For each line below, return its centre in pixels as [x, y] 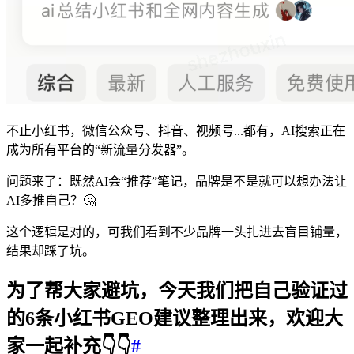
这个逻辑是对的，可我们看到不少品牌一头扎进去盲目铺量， [177, 232]
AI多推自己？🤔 [51, 200]
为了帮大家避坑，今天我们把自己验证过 [177, 290]
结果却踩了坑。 [51, 250]
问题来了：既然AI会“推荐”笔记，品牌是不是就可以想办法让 [177, 181]
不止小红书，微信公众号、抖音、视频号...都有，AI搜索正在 [176, 130]
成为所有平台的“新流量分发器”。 [100, 149]
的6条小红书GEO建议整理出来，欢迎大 [175, 318]
